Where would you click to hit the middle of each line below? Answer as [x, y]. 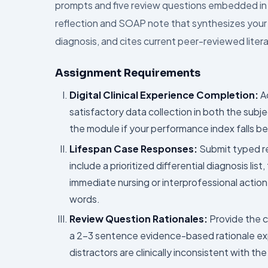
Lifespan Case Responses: [133, 148]
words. [85, 199]
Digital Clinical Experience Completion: [164, 95]
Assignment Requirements [128, 73]
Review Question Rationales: [138, 219]
